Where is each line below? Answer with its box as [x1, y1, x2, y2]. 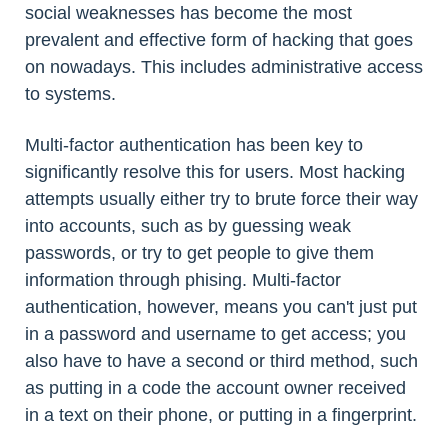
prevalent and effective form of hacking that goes [25, 30, 413, 50]
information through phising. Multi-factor [25, 270, 341, 290]
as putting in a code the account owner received [25, 378, 406, 398]
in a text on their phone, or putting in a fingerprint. [25, 405, 417, 425]
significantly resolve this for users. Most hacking [25, 162, 405, 182]
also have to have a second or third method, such [25, 351, 418, 371]
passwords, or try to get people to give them [25, 243, 374, 263]
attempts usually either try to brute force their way [25, 189, 418, 209]
